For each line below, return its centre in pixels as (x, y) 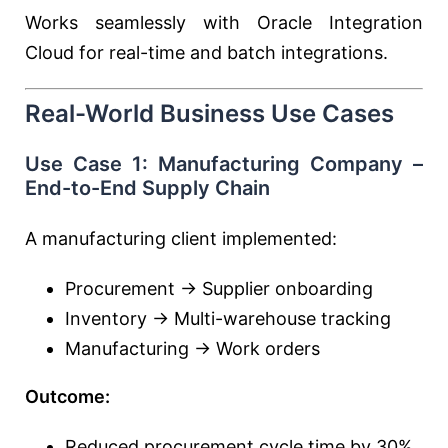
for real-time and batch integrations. (231, 52)
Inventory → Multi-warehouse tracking (228, 318)
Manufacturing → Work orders (192, 348)
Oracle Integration (340, 22)
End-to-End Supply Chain (147, 188)
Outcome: (67, 396)
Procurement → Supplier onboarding (219, 288)
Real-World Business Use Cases (209, 113)
